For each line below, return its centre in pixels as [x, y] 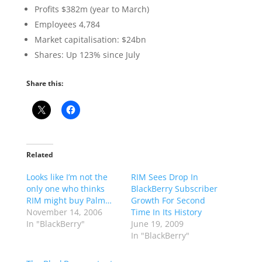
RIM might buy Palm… [69, 200]
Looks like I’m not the [67, 177]
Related [39, 155]
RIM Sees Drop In [164, 177]
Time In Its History [166, 212]
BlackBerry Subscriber [174, 189]
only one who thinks [65, 189]
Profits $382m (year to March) [92, 9]
